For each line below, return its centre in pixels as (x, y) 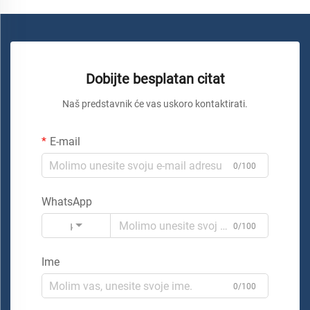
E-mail (65, 142)
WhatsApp (67, 202)
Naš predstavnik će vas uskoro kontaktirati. (155, 104)
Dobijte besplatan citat (155, 79)
